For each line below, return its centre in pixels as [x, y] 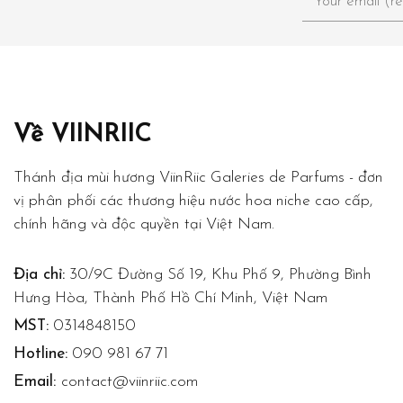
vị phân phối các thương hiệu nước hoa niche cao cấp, [193, 201]
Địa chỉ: [39, 274]
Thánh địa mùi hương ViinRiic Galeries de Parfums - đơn [198, 177]
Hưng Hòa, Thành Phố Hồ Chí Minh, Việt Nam [170, 298]
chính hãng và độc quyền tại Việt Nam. [144, 224]
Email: [37, 381]
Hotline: [40, 354]
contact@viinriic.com [130, 381]
